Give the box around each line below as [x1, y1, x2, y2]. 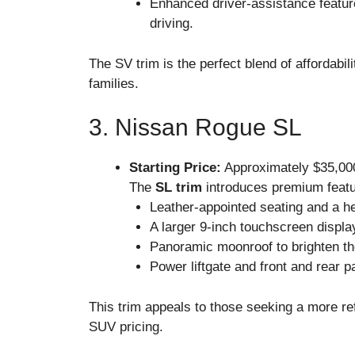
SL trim [155, 180, 202, 196]
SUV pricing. [89, 319, 163, 334]
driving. [149, 16, 193, 32]
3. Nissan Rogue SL [89, 114, 302, 141]
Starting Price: [129, 160, 221, 176]
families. [89, 75, 139, 91]
